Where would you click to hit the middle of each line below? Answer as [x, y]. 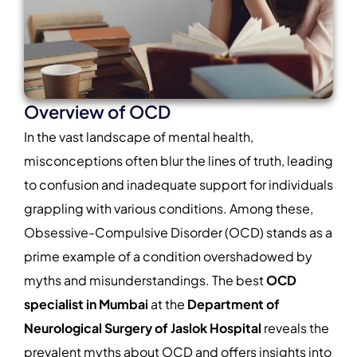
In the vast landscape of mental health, [139, 136]
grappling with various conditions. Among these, [169, 208]
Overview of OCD [97, 111]
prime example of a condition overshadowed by [168, 256]
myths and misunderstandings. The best [145, 280]
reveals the [295, 328]
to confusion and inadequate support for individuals [178, 184]
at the [168, 304]
